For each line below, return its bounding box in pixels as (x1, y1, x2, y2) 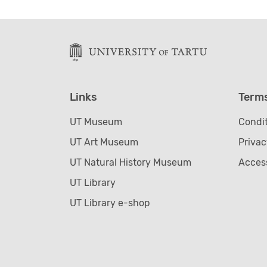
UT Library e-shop (70, 197, 150, 209)
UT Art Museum (70, 136, 138, 148)
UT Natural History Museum (70, 156, 191, 168)
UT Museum (70, 116, 122, 128)
